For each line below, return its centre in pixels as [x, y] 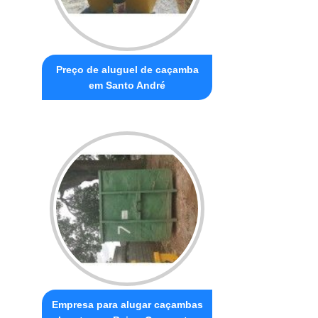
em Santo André [127, 85]
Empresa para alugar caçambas [127, 304]
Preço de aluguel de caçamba [127, 69]
